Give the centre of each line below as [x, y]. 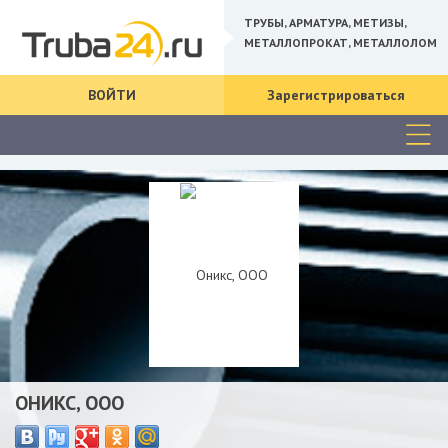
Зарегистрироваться [336, 95]
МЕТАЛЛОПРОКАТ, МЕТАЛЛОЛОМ [340, 42]
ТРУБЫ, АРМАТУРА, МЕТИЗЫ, [325, 22]
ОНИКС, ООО [69, 403]
